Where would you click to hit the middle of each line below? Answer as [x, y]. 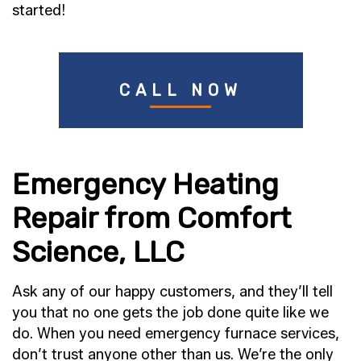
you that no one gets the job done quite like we [170, 313]
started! [39, 11]
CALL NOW [180, 91]
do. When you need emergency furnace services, [176, 334]
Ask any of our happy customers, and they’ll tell [172, 292]
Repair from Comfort [151, 218]
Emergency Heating [145, 185]
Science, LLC [98, 252]
